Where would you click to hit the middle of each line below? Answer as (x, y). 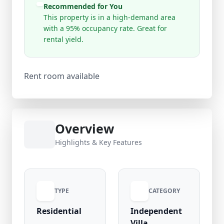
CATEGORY (164, 191)
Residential (59, 211)
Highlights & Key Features (98, 142)
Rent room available (62, 76)
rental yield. (63, 39)
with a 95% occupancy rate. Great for (105, 28)
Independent (156, 211)
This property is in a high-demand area (109, 17)
